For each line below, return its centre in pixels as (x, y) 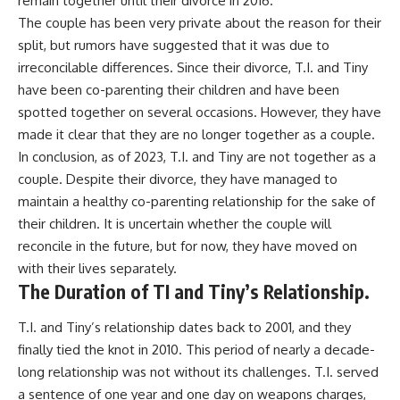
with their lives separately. (97, 269)
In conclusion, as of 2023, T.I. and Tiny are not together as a (197, 157)
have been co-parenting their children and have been (179, 90)
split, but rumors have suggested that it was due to (174, 46)
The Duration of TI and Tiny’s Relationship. (194, 292)
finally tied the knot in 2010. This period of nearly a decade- (196, 349)
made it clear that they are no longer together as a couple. (196, 135)
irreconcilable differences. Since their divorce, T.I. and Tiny (193, 68)
